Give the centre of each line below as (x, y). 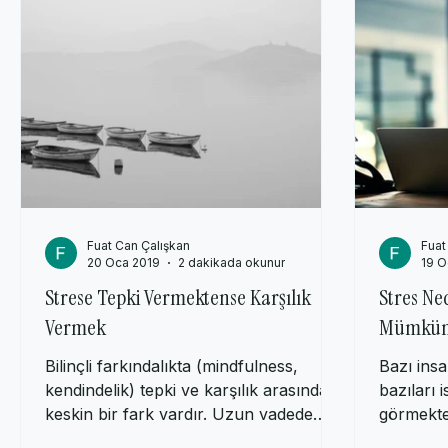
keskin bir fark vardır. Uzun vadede (179, 434)
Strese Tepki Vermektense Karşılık (178, 318)
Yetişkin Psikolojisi (99, 20)
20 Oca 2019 (123, 283)
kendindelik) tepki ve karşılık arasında (186, 410)
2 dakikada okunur (231, 283)
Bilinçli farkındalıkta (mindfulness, (171, 386)
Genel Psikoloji (246, 20)
